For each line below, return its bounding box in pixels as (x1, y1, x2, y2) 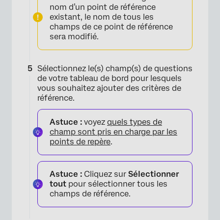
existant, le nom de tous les (50, 12, 154, 22)
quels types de (107, 117, 162, 127)
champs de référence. (50, 189, 131, 199)
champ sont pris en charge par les (50, 127, 177, 137)
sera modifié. (50, 32, 99, 42)
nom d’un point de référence (50, 2, 156, 12)
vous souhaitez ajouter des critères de (37, 83, 181, 93)
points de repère (50, 137, 110, 147)
